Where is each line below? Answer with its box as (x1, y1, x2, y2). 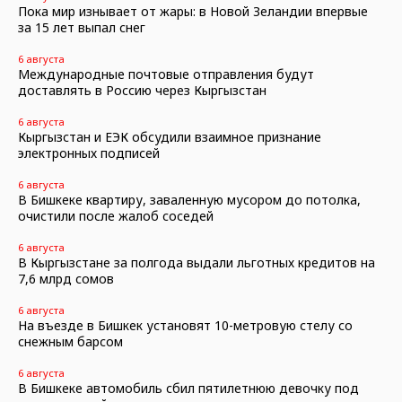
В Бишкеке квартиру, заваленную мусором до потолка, (18, 191, 361, 208)
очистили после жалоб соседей (18, 207, 214, 224)
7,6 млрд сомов (18, 270, 114, 287)
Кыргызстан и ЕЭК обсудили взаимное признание (18, 128, 321, 145)
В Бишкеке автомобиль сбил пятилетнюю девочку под (18, 380, 359, 397)
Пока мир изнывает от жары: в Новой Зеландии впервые (18, 3, 368, 20)
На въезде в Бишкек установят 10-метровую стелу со (18, 317, 353, 334)
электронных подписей (18, 144, 160, 162)
